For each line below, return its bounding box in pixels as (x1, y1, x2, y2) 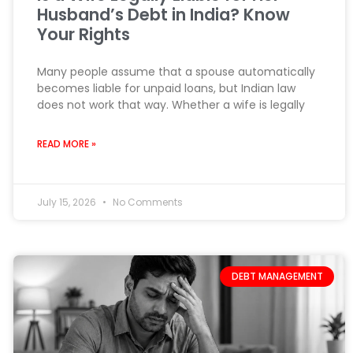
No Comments (110, 195, 183, 209)
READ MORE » (36, 136, 96, 150)
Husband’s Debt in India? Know (36, 2, 290, 26)
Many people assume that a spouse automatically (36, 63, 315, 80)
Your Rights (36, 22, 130, 46)
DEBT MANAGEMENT (231, 269, 323, 283)
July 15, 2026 (36, 195, 98, 209)
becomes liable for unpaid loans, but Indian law (36, 80, 295, 96)
